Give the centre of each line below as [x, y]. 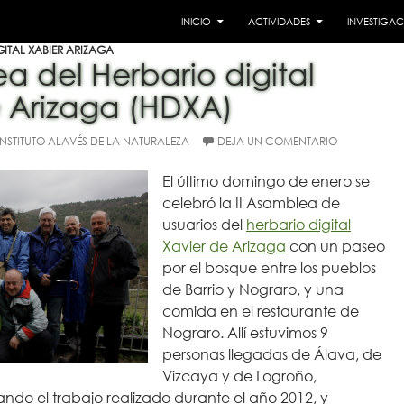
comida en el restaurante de [261, 311]
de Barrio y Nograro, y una [253, 289]
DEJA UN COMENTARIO [277, 141]
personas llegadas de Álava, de [272, 354]
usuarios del [204, 225]
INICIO [196, 21]
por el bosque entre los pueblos [269, 268]
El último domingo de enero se [266, 181]
